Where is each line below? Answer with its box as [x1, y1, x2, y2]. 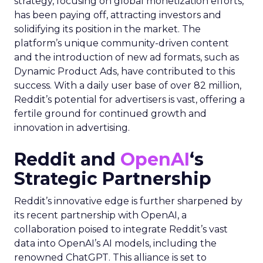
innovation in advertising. [14, 122, 130, 133]
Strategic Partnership [14, 168, 211, 190]
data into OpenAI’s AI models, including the [14, 238, 217, 249]
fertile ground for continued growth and [14, 108, 207, 119]
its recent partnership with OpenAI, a [14, 210, 187, 221]
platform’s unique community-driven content [14, 38, 229, 49]
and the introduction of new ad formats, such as [14, 52, 239, 63]
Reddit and [14, 149, 120, 170]
